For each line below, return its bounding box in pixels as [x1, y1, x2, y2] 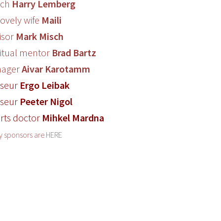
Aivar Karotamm [22, 63, 91, 75]
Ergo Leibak [20, 79, 70, 91]
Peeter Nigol [20, 95, 73, 108]
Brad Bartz [52, 46, 97, 59]
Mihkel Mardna [42, 111, 105, 124]
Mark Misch [16, 30, 64, 42]
